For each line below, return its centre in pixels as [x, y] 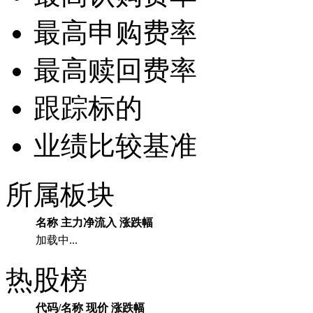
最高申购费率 [115, 32]
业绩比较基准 [115, 146]
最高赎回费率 [115, 70]
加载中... [57, 240]
